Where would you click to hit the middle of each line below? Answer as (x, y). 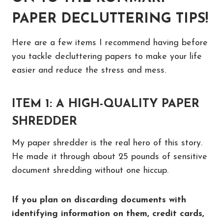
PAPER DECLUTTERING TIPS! (110, 19)
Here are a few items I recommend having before (110, 43)
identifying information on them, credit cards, (108, 214)
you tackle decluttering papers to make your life (107, 57)
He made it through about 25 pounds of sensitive (110, 157)
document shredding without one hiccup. (90, 171)
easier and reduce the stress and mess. (89, 71)
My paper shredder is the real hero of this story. (107, 143)
